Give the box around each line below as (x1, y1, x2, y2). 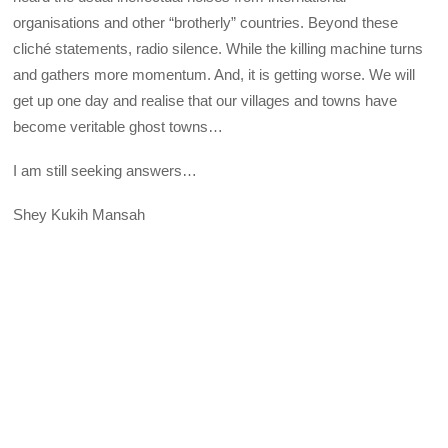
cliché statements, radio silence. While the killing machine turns (13, 39, 424, 57)
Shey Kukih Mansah (13, 206, 146, 224)
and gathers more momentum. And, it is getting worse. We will (13, 65, 416, 83)
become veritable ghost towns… (13, 117, 224, 135)
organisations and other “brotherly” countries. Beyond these (13, 13, 399, 31)
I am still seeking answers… (13, 162, 198, 180)
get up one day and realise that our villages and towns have (13, 91, 398, 109)
